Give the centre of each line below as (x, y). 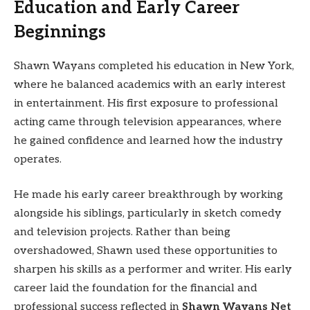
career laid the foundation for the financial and (136, 289)
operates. (38, 159)
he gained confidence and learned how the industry (148, 140)
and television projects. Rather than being (122, 232)
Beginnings (60, 32)
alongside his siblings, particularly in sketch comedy (148, 214)
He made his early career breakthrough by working (148, 195)
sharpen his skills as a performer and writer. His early (153, 270)
